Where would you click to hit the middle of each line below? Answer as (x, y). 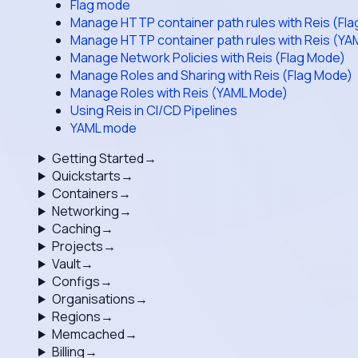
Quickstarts (86, 176)
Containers (85, 193)
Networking (85, 211)
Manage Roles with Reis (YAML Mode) (179, 93)
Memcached (88, 334)
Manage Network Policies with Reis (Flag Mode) (208, 58)
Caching (76, 229)
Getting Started (97, 158)
